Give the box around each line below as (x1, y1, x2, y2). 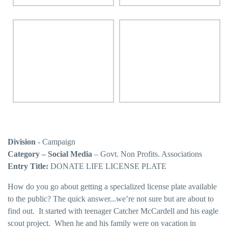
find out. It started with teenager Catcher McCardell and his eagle (8, 207, 218, 215)
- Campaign (36, 137, 75, 146)
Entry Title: (8, 162, 48, 170)
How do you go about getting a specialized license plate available (8, 182, 217, 191)
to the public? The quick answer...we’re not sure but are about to (8, 194, 214, 203)
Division (8, 137, 36, 146)
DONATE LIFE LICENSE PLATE (48, 162, 166, 170)
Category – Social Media (8, 150, 92, 158)
